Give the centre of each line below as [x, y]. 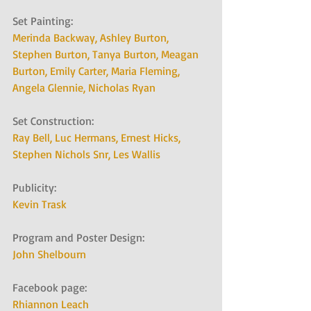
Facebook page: [54, 288]
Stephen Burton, [52, 54]
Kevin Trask [40, 204]
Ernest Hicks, [152, 138]
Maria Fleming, [147, 71]
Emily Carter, [81, 71]
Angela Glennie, [50, 88]
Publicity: [39, 188]
